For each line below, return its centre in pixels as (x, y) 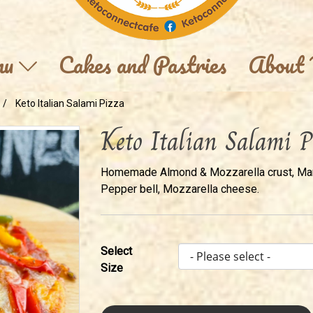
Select (116, 251)
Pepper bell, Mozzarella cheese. (180, 189)
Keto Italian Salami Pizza (70, 103)
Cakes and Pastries (142, 65)
